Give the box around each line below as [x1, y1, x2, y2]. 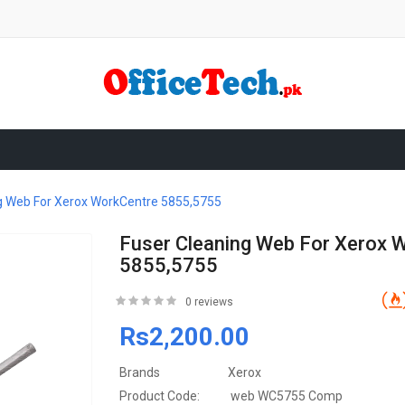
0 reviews [185, 295, 234, 308]
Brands [119, 364, 161, 380]
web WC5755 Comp [228, 388, 344, 403]
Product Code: [119, 388, 201, 403]
